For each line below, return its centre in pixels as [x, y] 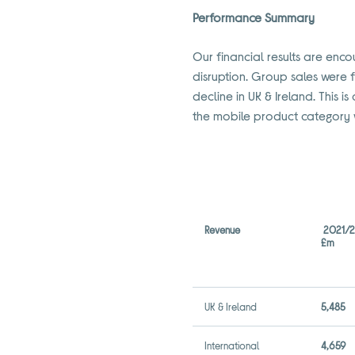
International [233, 345]
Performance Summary [254, 17]
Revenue [223, 230]
